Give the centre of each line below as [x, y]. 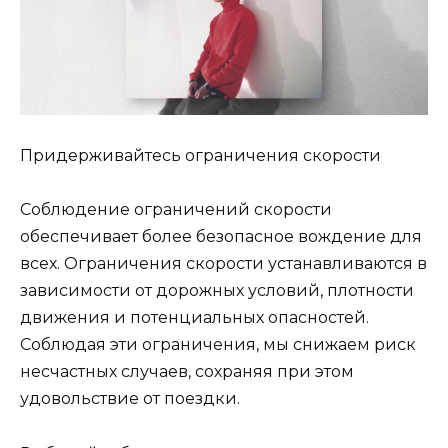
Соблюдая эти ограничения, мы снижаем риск [218, 345]
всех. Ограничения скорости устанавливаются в [223, 264]
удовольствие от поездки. [130, 399]
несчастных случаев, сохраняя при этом [187, 372]
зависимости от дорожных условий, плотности [217, 291]
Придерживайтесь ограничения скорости [200, 156]
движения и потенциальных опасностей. [194, 318]
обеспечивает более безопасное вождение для [221, 237]
